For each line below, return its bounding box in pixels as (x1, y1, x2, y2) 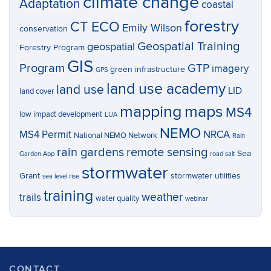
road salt (210, 150, 235, 158)
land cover (19, 87, 54, 96)
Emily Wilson (122, 22, 182, 34)
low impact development (19, 110, 102, 119)
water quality (96, 194, 139, 203)
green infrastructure (110, 64, 185, 74)
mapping (120, 102, 182, 122)
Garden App (19, 150, 54, 158)
